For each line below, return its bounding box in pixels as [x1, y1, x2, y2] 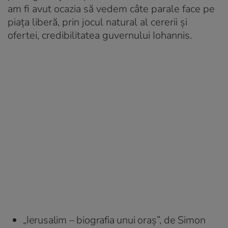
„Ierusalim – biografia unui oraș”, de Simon [23, 213, 206, 227]
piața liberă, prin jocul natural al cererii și [8, 15, 187, 29]
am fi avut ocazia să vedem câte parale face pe [8, 2, 215, 16]
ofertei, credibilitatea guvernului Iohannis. [8, 28, 192, 42]
